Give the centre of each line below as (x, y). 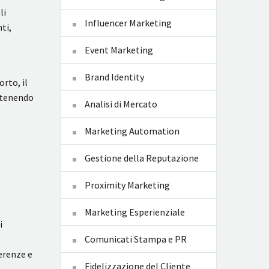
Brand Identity (114, 77)
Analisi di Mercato (121, 104)
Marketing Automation (132, 131)
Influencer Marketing (128, 23)
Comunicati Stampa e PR (136, 239)
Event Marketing (119, 50)
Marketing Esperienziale (135, 212)
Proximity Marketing (127, 185)
